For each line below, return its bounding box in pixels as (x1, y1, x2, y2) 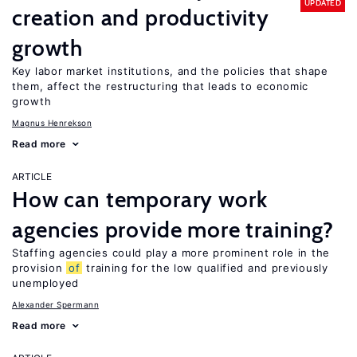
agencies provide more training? (12, 216, 335, 243)
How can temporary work (12, 186, 268, 213)
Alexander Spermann (12, 300, 99, 309)
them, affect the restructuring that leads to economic (12, 80, 309, 92)
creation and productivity (12, 4, 269, 31)
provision (12, 261, 66, 274)
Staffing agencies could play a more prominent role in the (12, 246, 330, 259)
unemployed (12, 277, 79, 289)
